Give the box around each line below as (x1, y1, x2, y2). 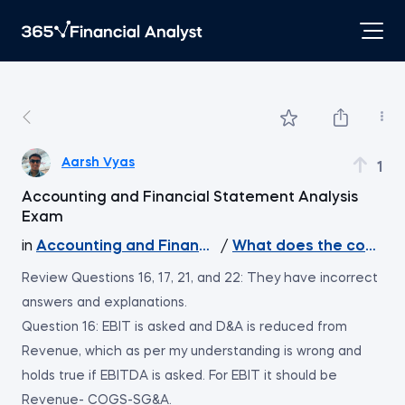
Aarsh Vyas (61, 155, 135, 169)
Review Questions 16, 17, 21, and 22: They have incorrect (22, 272, 378, 285)
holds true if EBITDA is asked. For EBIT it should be (22, 370, 337, 382)
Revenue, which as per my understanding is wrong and (22, 345, 362, 358)
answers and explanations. (22, 297, 187, 309)
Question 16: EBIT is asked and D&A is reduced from (22, 321, 347, 334)
